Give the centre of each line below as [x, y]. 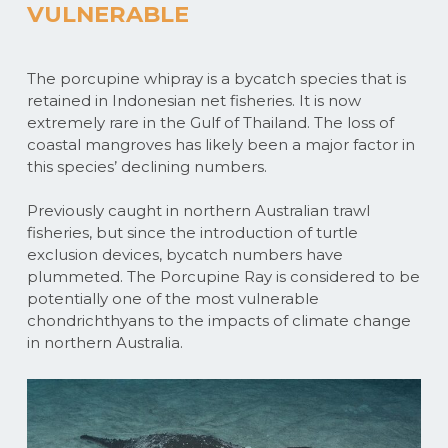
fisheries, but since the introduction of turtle [192, 233]
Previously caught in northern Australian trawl [198, 211]
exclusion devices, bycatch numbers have [184, 255]
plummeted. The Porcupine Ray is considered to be [223, 277]
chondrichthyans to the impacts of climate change [218, 321]
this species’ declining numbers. [146, 166]
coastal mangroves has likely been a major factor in [220, 144]
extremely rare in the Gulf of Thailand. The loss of [210, 122]
